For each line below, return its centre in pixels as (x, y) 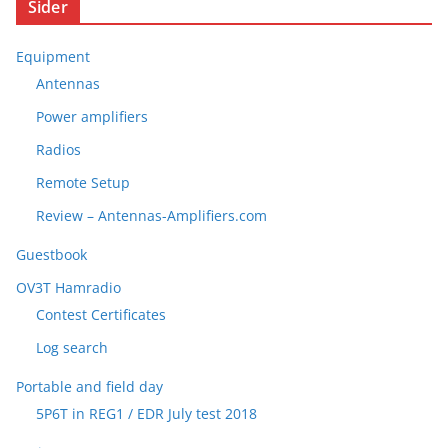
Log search (72, 348)
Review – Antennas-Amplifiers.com (151, 216)
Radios (58, 150)
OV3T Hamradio (68, 288)
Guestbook (51, 255)
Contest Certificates (101, 315)
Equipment (53, 57)
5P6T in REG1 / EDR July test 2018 (146, 414)
